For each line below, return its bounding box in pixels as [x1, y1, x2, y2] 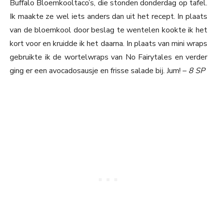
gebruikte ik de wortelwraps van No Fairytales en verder [10, 52, 207, 63]
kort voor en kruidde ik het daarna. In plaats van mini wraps [10, 38, 207, 49]
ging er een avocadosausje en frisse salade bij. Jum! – [10, 65, 188, 77]
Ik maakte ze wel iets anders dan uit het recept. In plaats [10, 11, 207, 22]
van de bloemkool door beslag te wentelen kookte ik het [10, 25, 207, 36]
